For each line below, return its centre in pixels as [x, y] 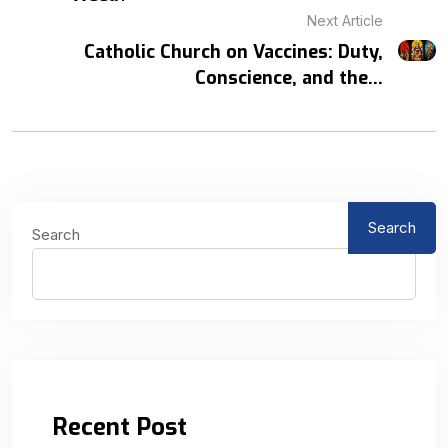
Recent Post [119, 426]
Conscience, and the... [289, 77]
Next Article [345, 20]
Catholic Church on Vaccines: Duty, [234, 51]
